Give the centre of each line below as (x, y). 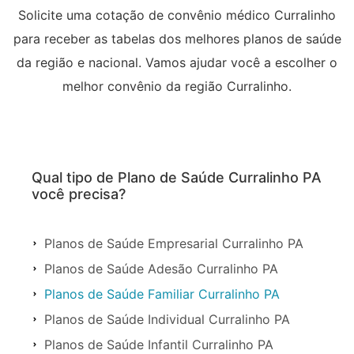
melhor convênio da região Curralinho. (177, 86)
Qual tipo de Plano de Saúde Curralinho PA (177, 177)
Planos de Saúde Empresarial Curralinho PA (174, 243)
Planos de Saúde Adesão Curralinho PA (161, 268)
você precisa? (79, 194)
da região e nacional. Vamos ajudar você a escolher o (177, 62)
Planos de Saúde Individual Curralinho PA (167, 319)
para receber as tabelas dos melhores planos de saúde (177, 38)
